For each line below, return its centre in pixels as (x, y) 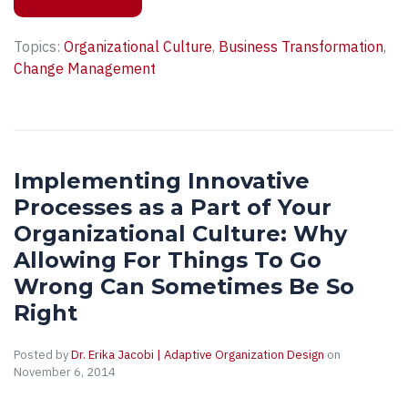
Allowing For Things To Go (168, 260)
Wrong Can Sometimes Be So (184, 287)
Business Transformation (301, 47)
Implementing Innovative (162, 181)
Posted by (42, 355)
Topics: (39, 47)
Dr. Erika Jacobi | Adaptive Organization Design (198, 355)
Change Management (85, 69)
